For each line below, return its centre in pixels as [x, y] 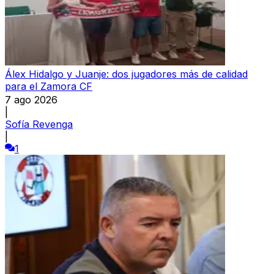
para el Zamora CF [49, 86]
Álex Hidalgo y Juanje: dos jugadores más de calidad [126, 74]
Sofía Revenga [39, 124]
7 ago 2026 [31, 99]
